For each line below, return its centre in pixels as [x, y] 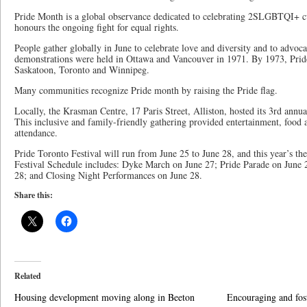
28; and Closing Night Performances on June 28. [108, 175]
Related [28, 276]
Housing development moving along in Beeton [105, 297]
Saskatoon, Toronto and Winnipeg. [82, 70]
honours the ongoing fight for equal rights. [97, 27]
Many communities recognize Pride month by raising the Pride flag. [148, 90]
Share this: [34, 195]
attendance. [38, 133]
